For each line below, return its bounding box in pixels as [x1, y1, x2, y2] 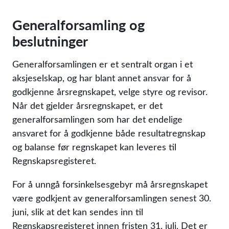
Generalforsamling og [12, 15, 145, 34]
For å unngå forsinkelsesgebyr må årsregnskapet [12, 178, 208, 190]
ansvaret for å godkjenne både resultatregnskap [12, 127, 205, 139]
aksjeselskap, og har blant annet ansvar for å [12, 72, 191, 84]
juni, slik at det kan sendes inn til [12, 205, 143, 218]
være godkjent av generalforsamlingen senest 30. [12, 192, 211, 204]
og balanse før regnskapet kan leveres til [12, 141, 176, 153]
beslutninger [12, 31, 88, 51]
